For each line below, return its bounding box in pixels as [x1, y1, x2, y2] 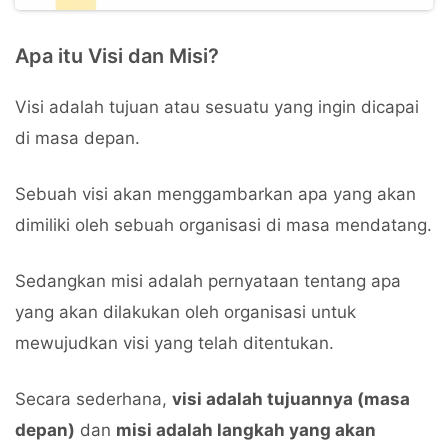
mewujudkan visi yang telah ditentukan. [15, 333, 334, 353]
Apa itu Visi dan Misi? [15, 44, 219, 68]
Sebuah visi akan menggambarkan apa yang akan [15, 184, 416, 204]
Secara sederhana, [15, 389, 172, 409]
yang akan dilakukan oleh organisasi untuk [15, 302, 356, 322]
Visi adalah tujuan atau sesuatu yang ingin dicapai [15, 97, 419, 117]
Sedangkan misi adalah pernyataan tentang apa [15, 271, 401, 291]
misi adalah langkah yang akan [116, 420, 376, 440]
